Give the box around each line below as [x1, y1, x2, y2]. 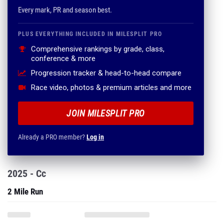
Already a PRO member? [18, 133, 86, 141]
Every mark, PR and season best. [18, 5, 112, 14]
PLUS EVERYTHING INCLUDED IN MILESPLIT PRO [18, 30, 162, 37]
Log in [86, 133, 104, 141]
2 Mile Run [7, 186, 43, 196]
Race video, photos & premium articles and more [31, 83, 191, 92]
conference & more [31, 54, 95, 63]
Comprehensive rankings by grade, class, [31, 44, 164, 53]
